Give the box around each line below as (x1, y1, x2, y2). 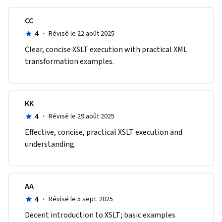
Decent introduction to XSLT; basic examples (25, 210, 175, 221)
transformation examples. (25, 56, 114, 67)
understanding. (25, 139, 76, 150)
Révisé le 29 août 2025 (48, 111, 114, 122)
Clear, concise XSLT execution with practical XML (25, 44, 187, 55)
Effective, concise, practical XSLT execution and (25, 127, 182, 138)
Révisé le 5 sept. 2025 (48, 194, 113, 205)
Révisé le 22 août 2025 (48, 29, 114, 39)
